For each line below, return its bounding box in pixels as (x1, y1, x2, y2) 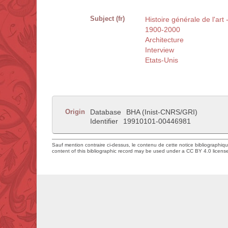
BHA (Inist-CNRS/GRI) (126, 108, 197, 117)
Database (90, 108, 121, 117)
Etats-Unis (145, 56, 178, 65)
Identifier (90, 117, 118, 126)
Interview (145, 46, 174, 54)
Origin (65, 108, 85, 116)
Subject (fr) (90, 15, 125, 23)
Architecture (145, 36, 184, 44)
